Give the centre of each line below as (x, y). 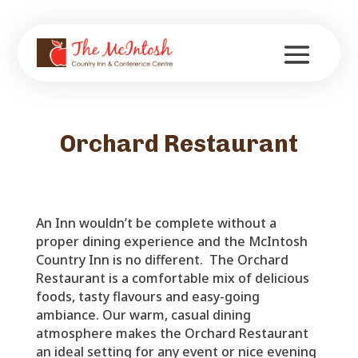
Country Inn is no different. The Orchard (162, 260)
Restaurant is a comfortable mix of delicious (172, 278)
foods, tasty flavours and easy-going (147, 296)
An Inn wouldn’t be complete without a (156, 223)
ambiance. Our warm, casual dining (143, 315)
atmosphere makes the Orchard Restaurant (172, 333)
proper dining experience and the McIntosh (171, 241)
